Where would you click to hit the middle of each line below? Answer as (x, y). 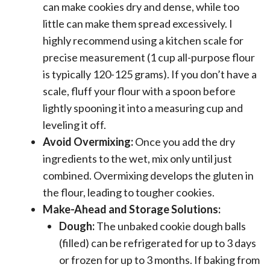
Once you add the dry (184, 142)
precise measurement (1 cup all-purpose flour (149, 57)
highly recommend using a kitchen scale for (143, 40)
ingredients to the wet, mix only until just (137, 159)
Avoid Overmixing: (88, 142)
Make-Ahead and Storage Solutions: (132, 209)
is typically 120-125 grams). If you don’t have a (150, 74)
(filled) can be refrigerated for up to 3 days (158, 243)
